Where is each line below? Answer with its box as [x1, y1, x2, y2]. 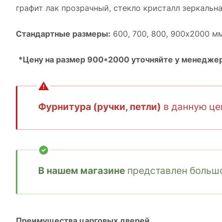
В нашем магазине [38, 165, 125, 176]
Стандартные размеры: [16, 29, 111, 39]
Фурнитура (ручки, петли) [38, 101, 161, 112]
